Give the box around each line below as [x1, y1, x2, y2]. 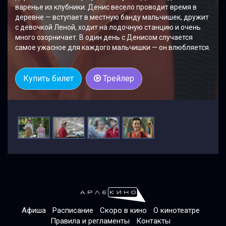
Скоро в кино [99, 205, 147, 215]
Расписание [52, 205, 93, 215]
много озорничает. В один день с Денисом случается [15, 33, 193, 41]
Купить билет [23, 73, 74, 83]
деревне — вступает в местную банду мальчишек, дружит [15, 13, 209, 21]
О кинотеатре [153, 205, 200, 215]
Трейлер [101, 73, 134, 83]
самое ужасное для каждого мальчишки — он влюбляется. [15, 43, 210, 51]
